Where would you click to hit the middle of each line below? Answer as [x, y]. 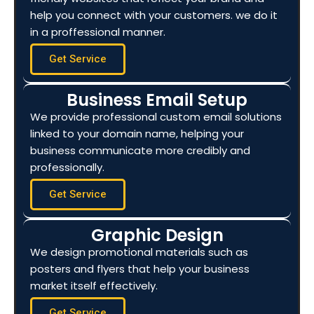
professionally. [67, 167]
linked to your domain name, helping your [137, 134]
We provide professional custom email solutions [156, 117]
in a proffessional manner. [98, 32]
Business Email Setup [157, 100]
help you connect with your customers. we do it [154, 15]
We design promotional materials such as [139, 252]
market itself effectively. [94, 286]
